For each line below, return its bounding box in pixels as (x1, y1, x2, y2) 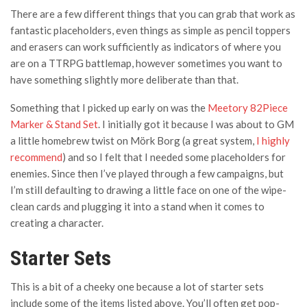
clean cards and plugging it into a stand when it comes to (10, 199, 265, 212)
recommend (10, 150, 62, 163)
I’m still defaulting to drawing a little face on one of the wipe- (10, 183, 286, 196)
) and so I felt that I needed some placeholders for (62, 150, 286, 163)
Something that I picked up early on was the (10, 101, 208, 114)
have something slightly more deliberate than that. (10, 73, 238, 86)
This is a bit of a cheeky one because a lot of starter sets (10, 280, 264, 293)
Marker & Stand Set (10, 117, 98, 130)
